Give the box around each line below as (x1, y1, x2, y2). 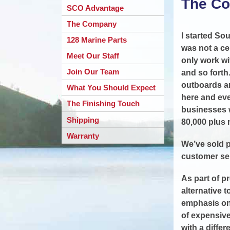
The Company (67, 19, 117, 28)
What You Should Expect (67, 83, 156, 92)
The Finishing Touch (67, 99, 140, 108)
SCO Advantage (67, 3, 124, 12)
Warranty (67, 131, 99, 140)
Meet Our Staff (67, 51, 119, 61)
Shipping (67, 115, 99, 124)
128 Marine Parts (67, 35, 127, 45)
